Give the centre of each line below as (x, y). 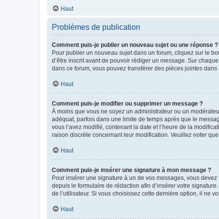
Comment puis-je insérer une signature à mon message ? (131, 170)
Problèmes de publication (96, 27)
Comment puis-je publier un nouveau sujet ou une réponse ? (135, 45)
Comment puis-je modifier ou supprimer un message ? (127, 103)
